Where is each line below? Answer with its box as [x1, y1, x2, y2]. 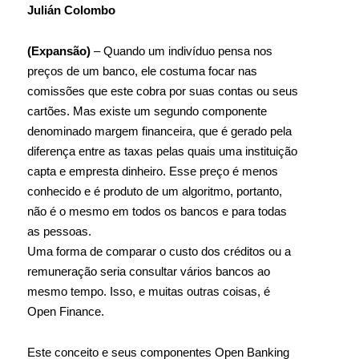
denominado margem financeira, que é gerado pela [27, 124, 292, 138]
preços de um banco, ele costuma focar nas [27, 64, 257, 78]
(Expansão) [27, 44, 94, 58]
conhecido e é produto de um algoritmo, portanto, [27, 184, 282, 198]
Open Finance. [27, 305, 104, 318]
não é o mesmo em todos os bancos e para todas [27, 204, 287, 218]
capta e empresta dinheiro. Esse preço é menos [27, 164, 278, 178]
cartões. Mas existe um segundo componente [27, 104, 267, 118]
